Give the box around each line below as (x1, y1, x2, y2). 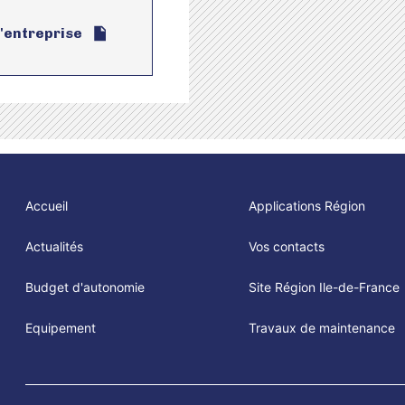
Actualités (25, 239, 83, 254)
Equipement (25, 320, 96, 335)
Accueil (25, 198, 68, 213)
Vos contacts (249, 239, 325, 254)
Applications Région (249, 198, 365, 213)
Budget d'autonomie (25, 279, 145, 295)
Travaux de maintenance (249, 320, 395, 335)
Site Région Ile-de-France (249, 279, 400, 295)
